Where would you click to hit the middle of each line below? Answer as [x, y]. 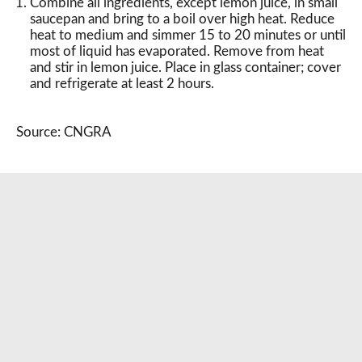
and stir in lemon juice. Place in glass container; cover [185, 67]
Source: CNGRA [64, 132]
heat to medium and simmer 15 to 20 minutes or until [188, 35]
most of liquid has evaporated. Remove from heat [177, 51]
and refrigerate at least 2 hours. [122, 84]
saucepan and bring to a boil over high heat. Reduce [182, 19]
